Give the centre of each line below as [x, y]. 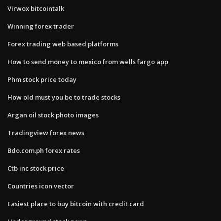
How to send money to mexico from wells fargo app [88, 61]
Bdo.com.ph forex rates [44, 150]
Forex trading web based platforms [63, 44]
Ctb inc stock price [36, 168]
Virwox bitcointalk [36, 8]
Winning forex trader [41, 26]
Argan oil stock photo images [53, 115]
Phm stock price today [42, 79]
